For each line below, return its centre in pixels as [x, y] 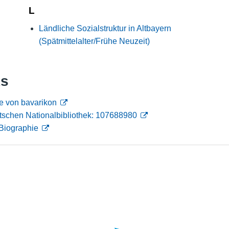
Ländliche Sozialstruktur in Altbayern [105, 29]
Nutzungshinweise [189, 17]
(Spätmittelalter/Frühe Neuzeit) [94, 41]
